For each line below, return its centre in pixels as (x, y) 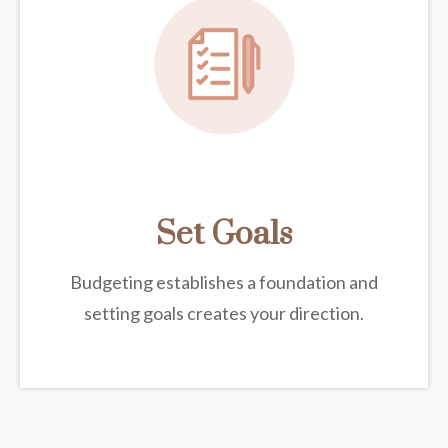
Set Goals (224, 234)
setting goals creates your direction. (224, 312)
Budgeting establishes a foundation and (224, 281)
